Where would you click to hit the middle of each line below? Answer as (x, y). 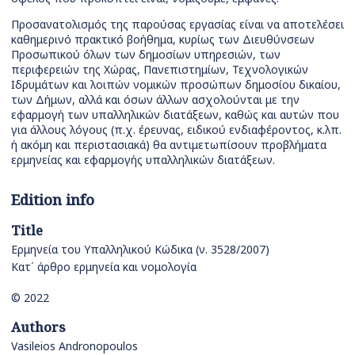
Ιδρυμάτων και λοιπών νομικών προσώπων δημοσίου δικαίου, (176, 85)
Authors (38, 327)
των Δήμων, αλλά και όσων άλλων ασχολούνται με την (155, 100)
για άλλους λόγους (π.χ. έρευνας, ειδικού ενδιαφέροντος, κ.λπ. (176, 130)
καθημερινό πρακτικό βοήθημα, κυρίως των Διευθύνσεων (163, 40)
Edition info (53, 200)
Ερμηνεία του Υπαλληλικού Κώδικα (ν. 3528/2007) (140, 250)
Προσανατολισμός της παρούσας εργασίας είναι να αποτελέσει (177, 25)
